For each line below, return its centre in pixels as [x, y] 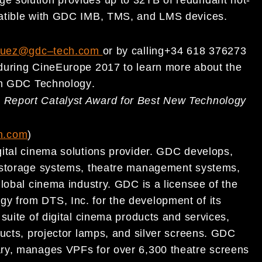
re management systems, [177, 168]
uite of [25, 217]
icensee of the [202, 185]
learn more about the [189, 67]
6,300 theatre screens [194, 250]
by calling [140, 51]
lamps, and [105, 234]
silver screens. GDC [185, 234]
